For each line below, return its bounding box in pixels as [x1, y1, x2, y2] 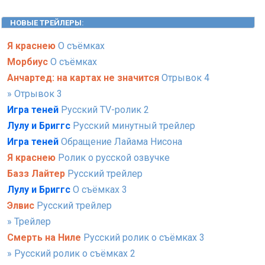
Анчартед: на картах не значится [7, 72, 159, 83]
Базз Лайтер [7, 167, 65, 179]
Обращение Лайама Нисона [59, 135, 182, 147]
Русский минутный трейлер [70, 119, 195, 131]
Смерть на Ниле [7, 231, 81, 243]
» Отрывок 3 [7, 88, 62, 99]
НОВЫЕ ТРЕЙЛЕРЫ [10, 18, 82, 27]
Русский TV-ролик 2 [59, 104, 149, 115]
